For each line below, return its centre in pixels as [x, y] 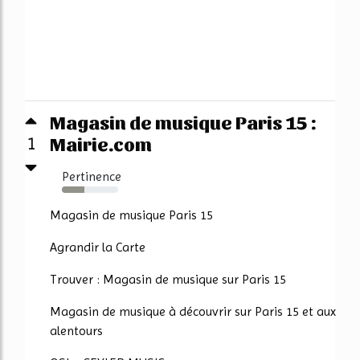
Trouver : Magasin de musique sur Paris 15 [168, 279]
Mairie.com [101, 143]
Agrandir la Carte [98, 247]
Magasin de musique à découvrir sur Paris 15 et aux [193, 311]
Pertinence [92, 176]
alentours [76, 330]
